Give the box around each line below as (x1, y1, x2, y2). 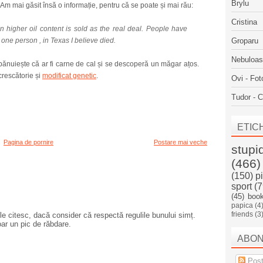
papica (231, 201, 253, 209)
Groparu (231, 36, 258, 45)
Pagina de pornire (4, 139, 53, 146)
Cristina (231, 18, 257, 26)
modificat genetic (42, 72, 96, 80)
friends (231, 210, 253, 218)
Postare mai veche (154, 139, 207, 146)
